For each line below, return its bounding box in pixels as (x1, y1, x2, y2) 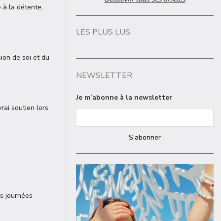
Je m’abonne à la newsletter (76, 93, 172, 102)
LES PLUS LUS (76, 27, 130, 37)
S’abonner (129, 133, 161, 142)
